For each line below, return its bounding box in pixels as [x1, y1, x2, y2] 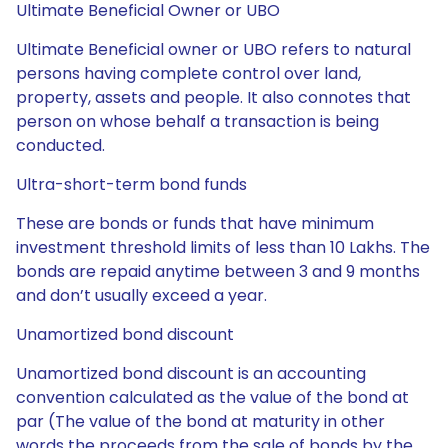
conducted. [16, 134, 105, 157]
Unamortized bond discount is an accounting [16, 362, 366, 385]
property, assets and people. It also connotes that [16, 86, 411, 109]
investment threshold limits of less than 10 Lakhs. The [16, 236, 430, 259]
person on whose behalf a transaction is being [16, 110, 379, 133]
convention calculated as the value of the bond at [16, 386, 409, 409]
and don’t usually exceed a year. [16, 284, 267, 307]
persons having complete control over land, [16, 62, 361, 85]
